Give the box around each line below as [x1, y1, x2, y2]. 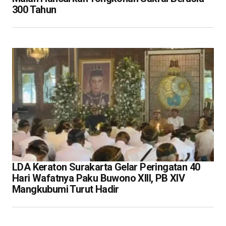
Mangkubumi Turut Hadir [12, 183, 119, 195]
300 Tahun [12, 3, 56, 16]
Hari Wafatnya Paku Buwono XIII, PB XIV [12, 172, 185, 184]
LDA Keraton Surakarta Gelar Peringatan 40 [12, 160, 200, 173]
